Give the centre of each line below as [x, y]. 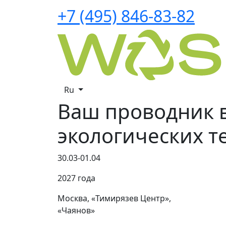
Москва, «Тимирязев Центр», [114, 198]
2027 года [76, 178]
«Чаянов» [76, 210]
